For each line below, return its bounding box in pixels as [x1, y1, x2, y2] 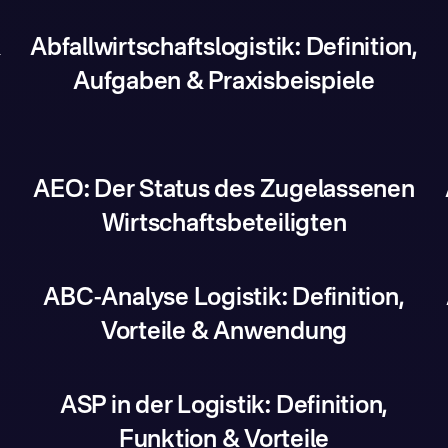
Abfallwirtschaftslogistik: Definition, [30, 37, 418, 61]
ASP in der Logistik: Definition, [59, 395, 389, 419]
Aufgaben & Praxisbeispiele [73, 71, 375, 95]
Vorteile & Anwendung [100, 321, 348, 345]
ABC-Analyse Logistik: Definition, [43, 287, 405, 311]
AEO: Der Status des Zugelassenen [33, 179, 415, 203]
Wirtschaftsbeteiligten [101, 213, 347, 237]
